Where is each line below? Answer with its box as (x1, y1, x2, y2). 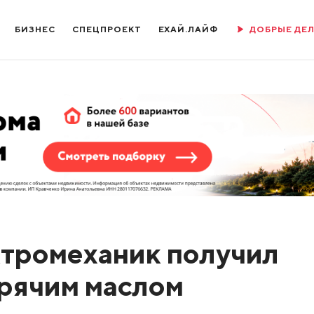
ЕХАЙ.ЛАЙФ (158, 24, 219, 34)
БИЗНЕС (15, 24, 56, 34)
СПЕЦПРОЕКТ (72, 24, 142, 34)
